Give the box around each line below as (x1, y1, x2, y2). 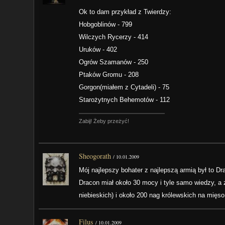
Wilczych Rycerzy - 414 (79, 33, 149, 41)
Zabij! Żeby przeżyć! (79, 118, 130, 124)
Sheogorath (79, 151, 111, 161)
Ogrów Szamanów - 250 (79, 58, 149, 66)
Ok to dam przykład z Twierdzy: (79, 8, 172, 16)
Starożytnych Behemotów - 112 (79, 95, 170, 103)
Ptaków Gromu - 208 (79, 70, 139, 78)
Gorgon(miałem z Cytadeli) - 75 (79, 83, 170, 91)
